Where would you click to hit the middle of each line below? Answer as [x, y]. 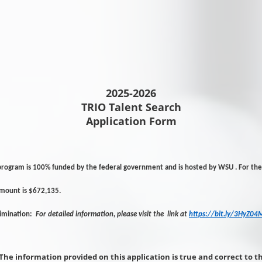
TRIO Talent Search [131, 107]
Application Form [131, 121]
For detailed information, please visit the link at [112, 214]
